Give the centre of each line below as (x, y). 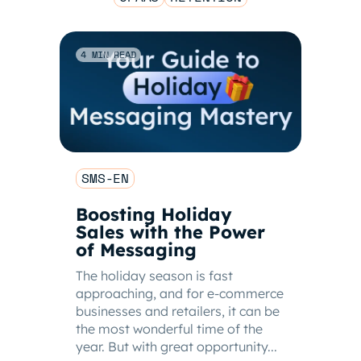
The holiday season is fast (154, 276)
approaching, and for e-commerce (180, 293)
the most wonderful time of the (169, 329)
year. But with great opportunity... (176, 346)
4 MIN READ (108, 54)
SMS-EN (106, 178)
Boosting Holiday (154, 214)
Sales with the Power (170, 232)
